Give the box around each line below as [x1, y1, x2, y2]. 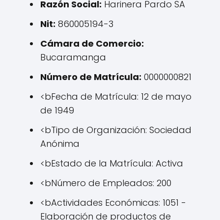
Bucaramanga [40, 51, 106, 63]
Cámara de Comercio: [40, 37, 144, 50]
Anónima [40, 137, 80, 150]
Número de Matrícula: [40, 71, 141, 83]
